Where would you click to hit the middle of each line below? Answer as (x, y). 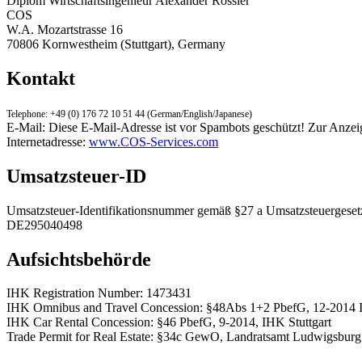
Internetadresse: (48, 141)
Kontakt (41, 78)
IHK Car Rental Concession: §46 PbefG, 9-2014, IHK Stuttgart (169, 322)
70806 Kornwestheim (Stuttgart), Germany (116, 44)
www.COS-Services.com (154, 141)
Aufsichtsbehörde (79, 259)
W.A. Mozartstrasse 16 (65, 29)
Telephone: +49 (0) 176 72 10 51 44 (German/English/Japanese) (129, 114)
